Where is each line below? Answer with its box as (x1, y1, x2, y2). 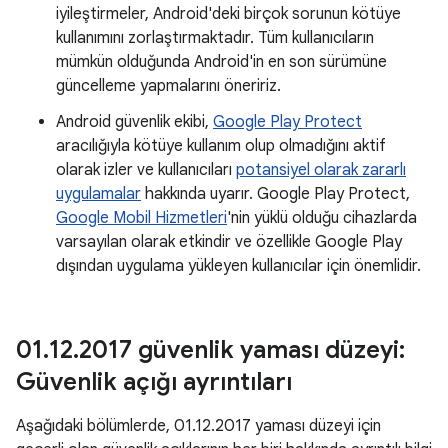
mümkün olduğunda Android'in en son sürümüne (56, 52, 387, 72)
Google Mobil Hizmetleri (56, 208, 227, 228)
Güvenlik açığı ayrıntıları (16, 367, 292, 397)
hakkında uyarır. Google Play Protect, (141, 184, 410, 204)
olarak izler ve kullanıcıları (56, 160, 236, 180)
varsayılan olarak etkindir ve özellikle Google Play (56, 232, 402, 252)
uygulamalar (56, 184, 141, 204)
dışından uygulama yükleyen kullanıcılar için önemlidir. (56, 256, 421, 276)
